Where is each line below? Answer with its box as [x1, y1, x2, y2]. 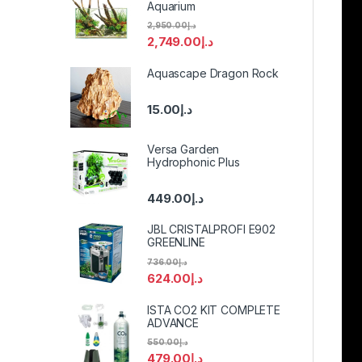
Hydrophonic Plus [147, 155, 240, 170]
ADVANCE [147, 315, 200, 330]
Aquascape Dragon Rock [147, 66, 280, 81]
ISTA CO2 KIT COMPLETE [147, 302, 281, 317]
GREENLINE [147, 235, 205, 250]
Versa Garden [147, 142, 220, 157]
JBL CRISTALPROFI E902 [147, 222, 276, 237]
